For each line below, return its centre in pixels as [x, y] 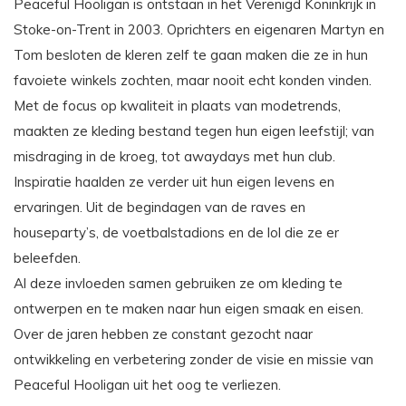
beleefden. [47, 258]
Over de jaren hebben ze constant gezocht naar [163, 334]
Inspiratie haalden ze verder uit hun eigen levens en [174, 182]
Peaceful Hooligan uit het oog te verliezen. [147, 385]
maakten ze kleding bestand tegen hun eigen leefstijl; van [194, 131]
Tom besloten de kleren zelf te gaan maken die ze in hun [191, 55]
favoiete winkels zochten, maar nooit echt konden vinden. [193, 81]
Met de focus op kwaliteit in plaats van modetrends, [177, 106]
